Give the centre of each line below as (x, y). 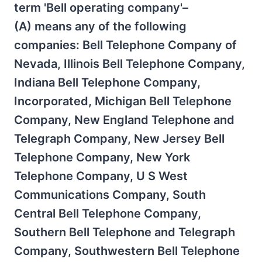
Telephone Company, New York (102, 157)
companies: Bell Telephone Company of (125, 45)
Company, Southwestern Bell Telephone (127, 251)
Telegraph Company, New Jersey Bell (119, 139)
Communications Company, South (110, 195)
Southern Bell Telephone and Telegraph (125, 232)
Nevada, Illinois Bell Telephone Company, (130, 64)
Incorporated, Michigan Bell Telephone (123, 101)
